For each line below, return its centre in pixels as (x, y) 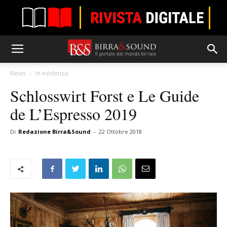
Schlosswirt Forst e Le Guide (105, 96)
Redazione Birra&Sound (54, 131)
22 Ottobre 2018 (120, 131)
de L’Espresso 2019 (73, 114)
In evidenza (52, 73)
